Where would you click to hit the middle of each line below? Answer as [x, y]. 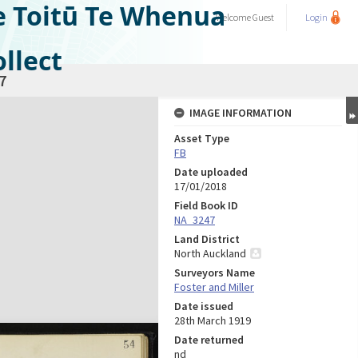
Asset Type [202, 138]
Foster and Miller [214, 287]
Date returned [209, 340]
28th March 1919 [213, 320]
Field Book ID [206, 205]
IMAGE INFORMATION [241, 113]
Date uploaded [211, 172]
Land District [207, 239]
